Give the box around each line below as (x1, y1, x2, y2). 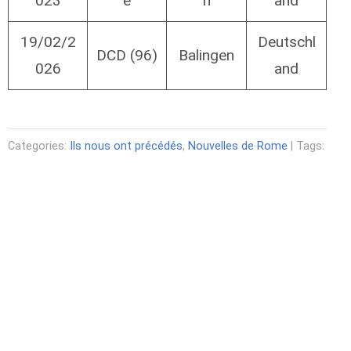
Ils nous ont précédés (70, 139, 183, 154)
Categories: (8, 139, 70, 154)
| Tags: (288, 139, 324, 154)
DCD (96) (96, 46, 157, 65)
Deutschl (257, 33, 316, 52)
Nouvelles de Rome (188, 139, 288, 154)
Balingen (179, 46, 234, 65)
